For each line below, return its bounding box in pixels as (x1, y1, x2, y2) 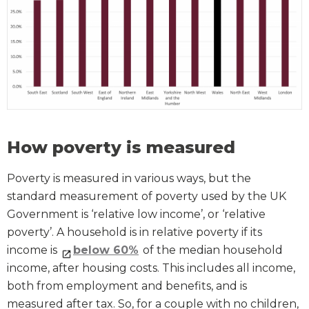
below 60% (73, 243, 139, 257)
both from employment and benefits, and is (7, 279, 247, 293)
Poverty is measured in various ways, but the (7, 172, 251, 186)
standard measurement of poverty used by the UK (7, 190, 286, 203)
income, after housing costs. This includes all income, (7, 261, 295, 275)
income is (7, 243, 60, 257)
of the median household (140, 243, 283, 257)
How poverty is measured (7, 137, 235, 158)
